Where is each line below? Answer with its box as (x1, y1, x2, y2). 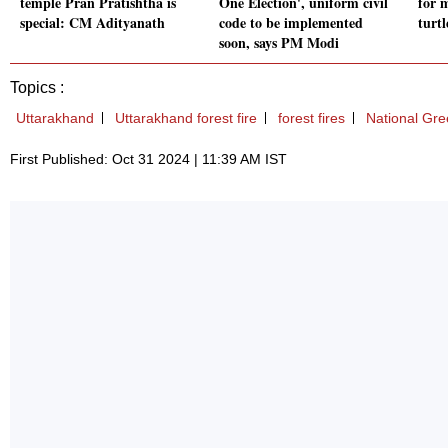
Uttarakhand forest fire (115, 110, 257, 127)
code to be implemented (219, 12, 363, 34)
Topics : (10, 79, 64, 97)
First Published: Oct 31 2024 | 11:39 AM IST (10, 151, 287, 168)
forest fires (278, 110, 345, 127)
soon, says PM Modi (219, 32, 339, 54)
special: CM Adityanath (20, 12, 165, 34)
